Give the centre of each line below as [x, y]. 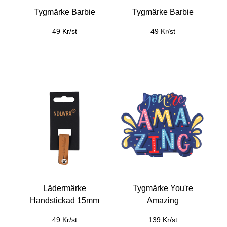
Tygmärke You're [163, 188]
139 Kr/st [163, 220]
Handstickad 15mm [64, 200]
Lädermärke [64, 188]
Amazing [163, 200]
